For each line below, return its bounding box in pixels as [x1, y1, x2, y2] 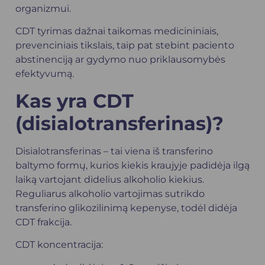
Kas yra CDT [15, 89, 134, 112]
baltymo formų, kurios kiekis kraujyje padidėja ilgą [15, 159, 250, 171]
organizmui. [15, 3, 71, 14]
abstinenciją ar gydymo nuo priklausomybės [15, 54, 225, 66]
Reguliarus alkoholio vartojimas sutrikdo [15, 188, 205, 199]
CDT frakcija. [15, 216, 72, 228]
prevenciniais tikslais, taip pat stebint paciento [15, 40, 234, 51]
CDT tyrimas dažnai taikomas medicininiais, [15, 25, 218, 37]
